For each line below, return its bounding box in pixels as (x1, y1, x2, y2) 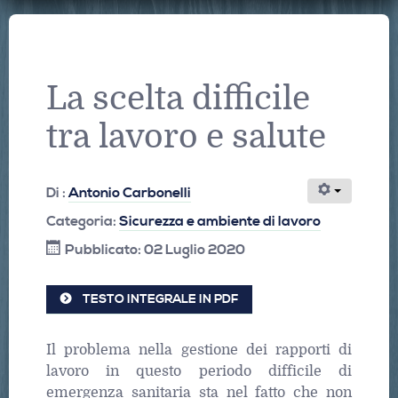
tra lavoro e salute (46, 117, 326, 156)
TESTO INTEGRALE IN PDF (80, 291, 238, 307)
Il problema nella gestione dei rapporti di (46, 341, 352, 358)
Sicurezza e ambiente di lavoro (119, 211, 321, 230)
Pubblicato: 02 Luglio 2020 (65, 240, 245, 259)
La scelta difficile (46, 79, 310, 118)
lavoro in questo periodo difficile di (46, 362, 352, 379)
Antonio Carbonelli (68, 183, 191, 202)
